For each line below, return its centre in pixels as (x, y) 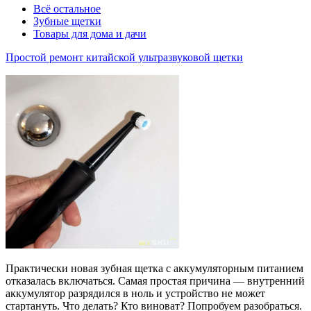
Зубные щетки (67, 21)
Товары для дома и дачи (90, 33)
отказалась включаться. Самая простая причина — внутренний (155, 280)
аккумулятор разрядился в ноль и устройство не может (135, 293)
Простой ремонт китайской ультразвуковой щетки (124, 57)
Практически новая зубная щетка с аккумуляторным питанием (154, 268)
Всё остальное (67, 8)
